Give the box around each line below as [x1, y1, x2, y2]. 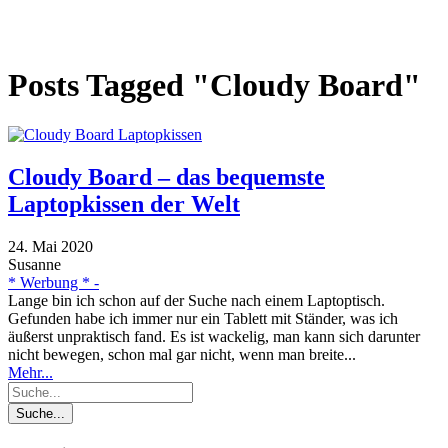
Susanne [8, 255, 61, 273]
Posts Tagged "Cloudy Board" [8, 67, 421, 104]
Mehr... [8, 363, 53, 381]
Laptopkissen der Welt [8, 190, 240, 217]
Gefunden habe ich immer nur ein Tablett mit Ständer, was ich [8, 309, 398, 327]
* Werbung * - [8, 273, 99, 291]
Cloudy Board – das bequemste [8, 163, 325, 190]
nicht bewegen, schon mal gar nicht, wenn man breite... [8, 345, 356, 363]
